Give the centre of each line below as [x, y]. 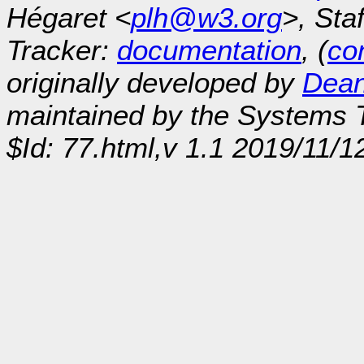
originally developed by [154, 83]
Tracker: [62, 50]
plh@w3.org [206, 18]
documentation [209, 50]
